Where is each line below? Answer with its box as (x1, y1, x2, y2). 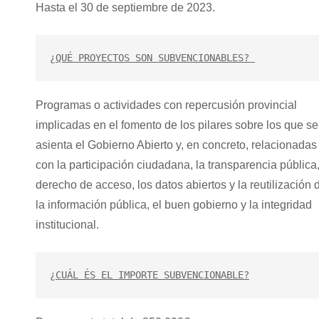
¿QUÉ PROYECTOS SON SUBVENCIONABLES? (50, 51, 255, 63)
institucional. (36, 218, 99, 231)
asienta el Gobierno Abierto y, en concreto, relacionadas (36, 138, 317, 151)
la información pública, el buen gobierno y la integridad (36, 198, 312, 211)
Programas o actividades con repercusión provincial (36, 98, 297, 111)
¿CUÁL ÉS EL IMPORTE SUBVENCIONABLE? (50, 268, 249, 281)
